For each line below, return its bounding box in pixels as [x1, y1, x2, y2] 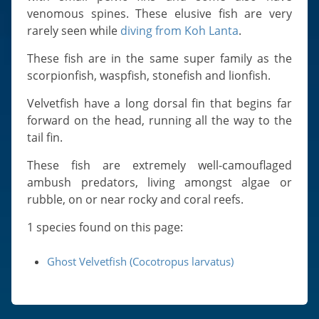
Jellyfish [14, 110, 58, 123]
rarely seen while [27, 23, 121, 38]
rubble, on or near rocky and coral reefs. [27, 192, 244, 207]
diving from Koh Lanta [120, 23, 239, 38]
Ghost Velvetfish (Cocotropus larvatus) [47, 254, 234, 268]
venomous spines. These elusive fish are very [27, 6, 292, 21]
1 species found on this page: [33, 219, 184, 235]
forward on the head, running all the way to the [27, 113, 292, 128]
